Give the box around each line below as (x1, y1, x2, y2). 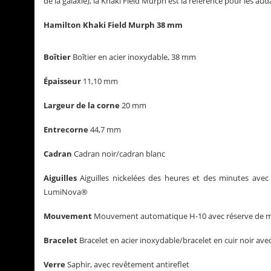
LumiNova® (44, 186, 88, 197)
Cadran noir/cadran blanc (72, 148, 165, 159)
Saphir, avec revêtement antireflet (65, 259, 189, 270)
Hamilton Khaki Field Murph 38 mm (44, 19, 183, 30)
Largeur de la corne (44, 100, 122, 111)
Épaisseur (44, 76, 81, 87)
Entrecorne (44, 124, 88, 135)
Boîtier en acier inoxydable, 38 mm (71, 51, 196, 62)
